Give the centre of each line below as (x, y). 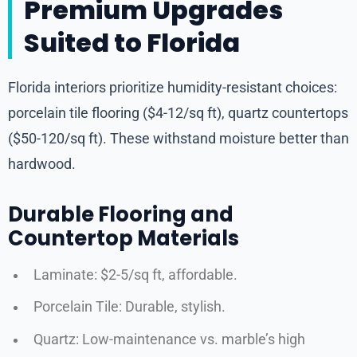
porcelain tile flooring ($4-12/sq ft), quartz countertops (178, 112)
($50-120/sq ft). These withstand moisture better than (178, 138)
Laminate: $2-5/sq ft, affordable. (135, 275)
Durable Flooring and (121, 214)
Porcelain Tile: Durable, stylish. (129, 307)
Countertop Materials (124, 238)
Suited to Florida (132, 42)
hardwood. (42, 163)
